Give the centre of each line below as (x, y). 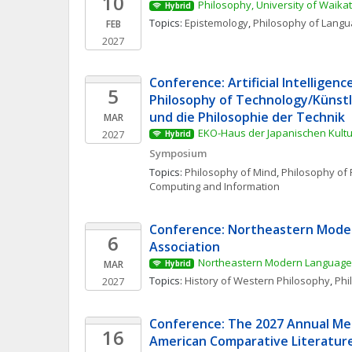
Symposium (178, 153)
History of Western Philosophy (257, 280)
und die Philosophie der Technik (247, 117)
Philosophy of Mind (231, 172)
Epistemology (216, 23)
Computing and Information (214, 186)
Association (185, 247)
